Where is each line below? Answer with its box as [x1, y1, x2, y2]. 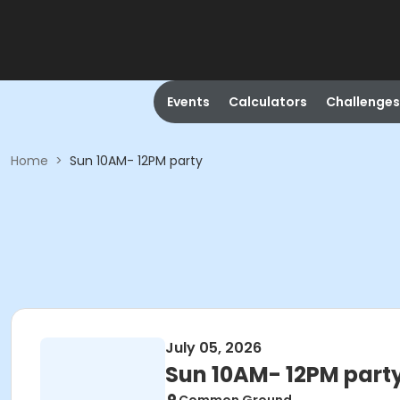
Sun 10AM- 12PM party [70, 152, 203, 170]
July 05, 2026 [165, 337, 262, 358]
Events [166, 93, 210, 111]
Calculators [228, 93, 307, 111]
